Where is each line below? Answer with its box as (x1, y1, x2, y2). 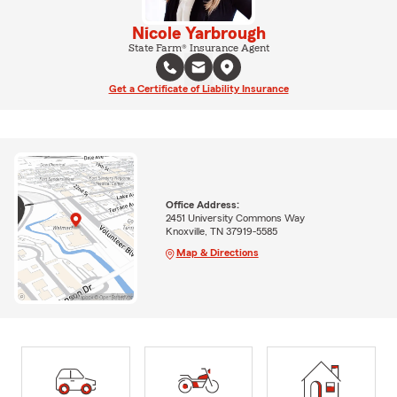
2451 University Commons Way (165, 212, 305, 223)
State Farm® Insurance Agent (128, 43, 269, 53)
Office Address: (165, 198, 239, 210)
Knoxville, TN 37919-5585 (165, 225, 277, 237)
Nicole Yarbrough (131, 25, 266, 43)
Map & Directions (175, 246, 259, 258)
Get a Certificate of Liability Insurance (108, 83, 289, 94)
